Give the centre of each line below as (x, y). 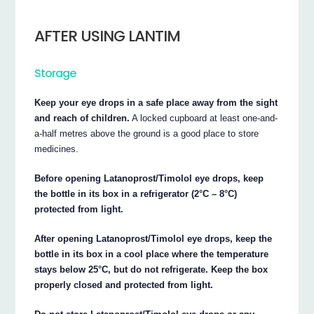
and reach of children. (82, 118)
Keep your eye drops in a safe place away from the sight (156, 103)
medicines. (57, 149)
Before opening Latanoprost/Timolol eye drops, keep (149, 178)
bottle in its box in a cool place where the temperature (152, 254)
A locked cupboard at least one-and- (204, 118)
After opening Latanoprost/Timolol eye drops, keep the (153, 238)
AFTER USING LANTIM (108, 36)
